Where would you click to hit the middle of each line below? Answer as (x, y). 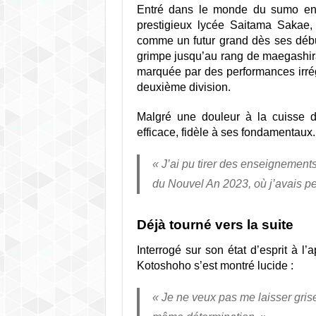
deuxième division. (183, 87)
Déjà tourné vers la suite (215, 225)
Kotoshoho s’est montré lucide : (215, 266)
